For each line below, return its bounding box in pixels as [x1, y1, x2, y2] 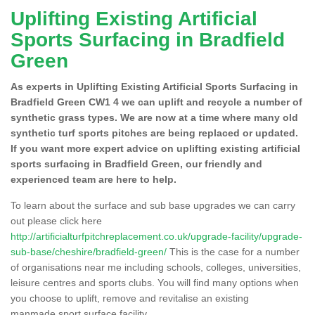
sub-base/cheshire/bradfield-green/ [11, 245, 167, 257]
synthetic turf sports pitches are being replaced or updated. [11, 127, 298, 139]
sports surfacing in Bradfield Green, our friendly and [11, 157, 262, 169]
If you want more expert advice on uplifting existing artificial [11, 142, 300, 154]
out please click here [11, 214, 102, 226]
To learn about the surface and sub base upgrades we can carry [11, 199, 295, 211]
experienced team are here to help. [11, 173, 176, 185]
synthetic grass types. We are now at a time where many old [11, 111, 298, 123]
